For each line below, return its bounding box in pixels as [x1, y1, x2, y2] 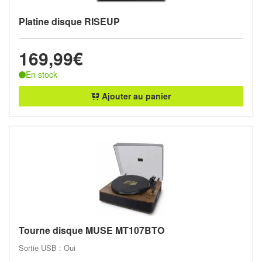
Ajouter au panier [99, 89, 171, 102]
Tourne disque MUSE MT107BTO [19, 223, 164, 237]
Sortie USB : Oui [19, 242, 75, 253]
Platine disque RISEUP [19, 15, 120, 28]
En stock [26, 68, 57, 80]
